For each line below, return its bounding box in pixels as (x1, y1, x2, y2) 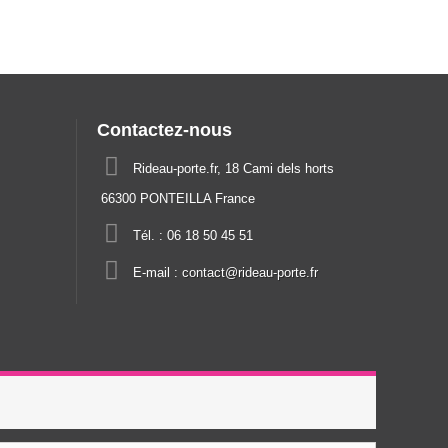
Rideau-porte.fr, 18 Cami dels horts (133, 161, 334, 176)
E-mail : (133, 265, 182, 280)
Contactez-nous (97, 120, 232, 140)
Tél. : (133, 228, 167, 243)
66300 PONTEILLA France (101, 191, 255, 206)
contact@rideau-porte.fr (182, 265, 318, 280)
